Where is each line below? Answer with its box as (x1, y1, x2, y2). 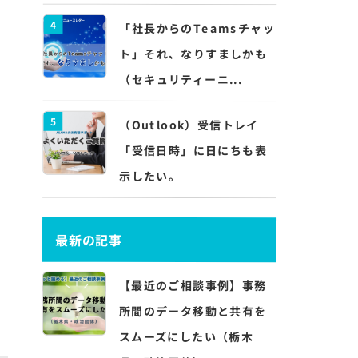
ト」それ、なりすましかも (119, 45, 268, 62)
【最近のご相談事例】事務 (118, 276, 267, 294)
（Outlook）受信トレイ (119, 116, 259, 133)
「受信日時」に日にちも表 (119, 141, 268, 159)
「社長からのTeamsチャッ (119, 19, 276, 37)
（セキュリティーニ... (119, 70, 243, 88)
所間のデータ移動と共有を (118, 302, 267, 320)
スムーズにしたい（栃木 (118, 328, 254, 345)
